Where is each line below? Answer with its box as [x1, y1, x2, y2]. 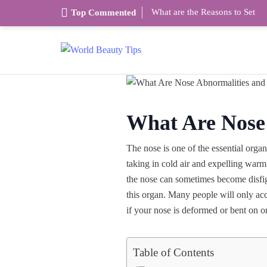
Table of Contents [133, 246, 214, 259]
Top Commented [71, 7, 136, 17]
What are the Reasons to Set [151, 7, 255, 17]
